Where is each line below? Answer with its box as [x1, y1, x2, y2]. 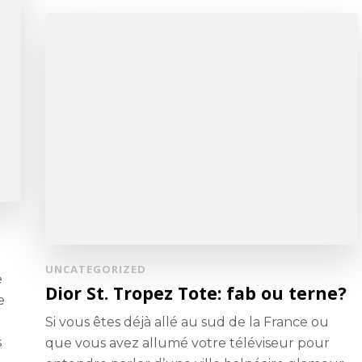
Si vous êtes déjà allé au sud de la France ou [45, 314, 330, 330]
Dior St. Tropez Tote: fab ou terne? [45, 281, 347, 305]
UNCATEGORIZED [45, 262, 147, 277]
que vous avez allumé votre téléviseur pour [45, 335, 330, 351]
